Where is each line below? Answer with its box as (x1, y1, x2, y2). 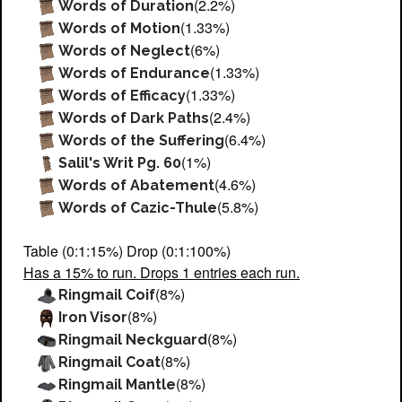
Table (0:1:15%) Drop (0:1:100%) (23, 240, 231, 261)
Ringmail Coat (58, 353, 162, 371)
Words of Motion (58, 19, 181, 37)
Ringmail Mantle (58, 375, 177, 393)
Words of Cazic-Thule (58, 198, 218, 216)
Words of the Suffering (58, 131, 225, 149)
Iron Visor (58, 308, 128, 326)
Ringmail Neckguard (58, 330, 208, 348)
